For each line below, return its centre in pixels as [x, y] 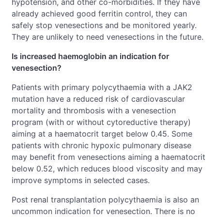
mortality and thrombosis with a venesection [94, 110]
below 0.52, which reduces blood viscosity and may [107, 169]
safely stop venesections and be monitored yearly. [104, 25]
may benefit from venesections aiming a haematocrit [108, 157]
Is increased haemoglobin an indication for [90, 56]
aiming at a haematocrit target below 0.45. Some [102, 134]
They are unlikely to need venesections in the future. [108, 37]
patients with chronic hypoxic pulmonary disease [101, 145]
